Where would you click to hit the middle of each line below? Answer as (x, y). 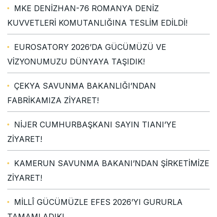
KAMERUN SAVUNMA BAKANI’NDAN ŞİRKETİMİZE (112, 163)
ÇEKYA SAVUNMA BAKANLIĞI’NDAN (85, 85)
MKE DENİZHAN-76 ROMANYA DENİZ (86, 8)
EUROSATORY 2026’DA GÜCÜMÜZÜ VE (90, 47)
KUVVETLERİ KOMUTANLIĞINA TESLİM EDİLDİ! (97, 23)
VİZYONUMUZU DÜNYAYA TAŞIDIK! (76, 61)
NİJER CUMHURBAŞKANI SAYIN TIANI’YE (95, 124)
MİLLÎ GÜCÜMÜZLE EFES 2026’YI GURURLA (98, 202)
